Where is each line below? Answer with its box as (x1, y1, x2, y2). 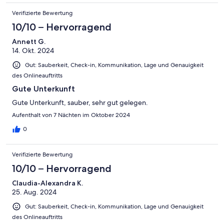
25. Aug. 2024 (12, 187, 56, 197)
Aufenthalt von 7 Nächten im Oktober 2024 (12, 111, 130, 119)
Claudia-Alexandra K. (12, 178, 83, 188)
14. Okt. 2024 (12, 45, 54, 55)
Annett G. (12, 36, 45, 46)
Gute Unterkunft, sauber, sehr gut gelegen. (12, 98, 148, 107)
